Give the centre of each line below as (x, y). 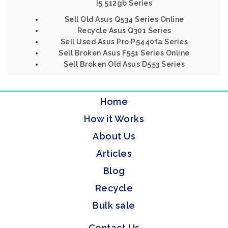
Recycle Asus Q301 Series (124, 31)
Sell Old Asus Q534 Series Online (124, 19)
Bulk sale (114, 205)
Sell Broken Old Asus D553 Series (124, 64)
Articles (114, 153)
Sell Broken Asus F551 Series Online (124, 53)
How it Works (114, 119)
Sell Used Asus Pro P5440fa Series (124, 42)
